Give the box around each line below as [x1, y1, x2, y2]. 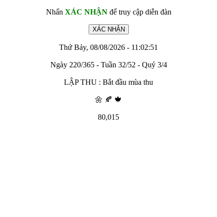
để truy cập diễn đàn [107, 8, 171, 16]
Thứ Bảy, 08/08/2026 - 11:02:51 [59, 43, 158, 51]
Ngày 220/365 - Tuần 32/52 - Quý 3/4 [50, 61, 167, 69]
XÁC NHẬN [64, 8, 108, 16]
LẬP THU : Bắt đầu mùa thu [64, 78, 153, 86]
